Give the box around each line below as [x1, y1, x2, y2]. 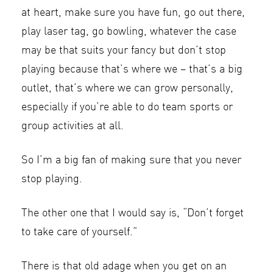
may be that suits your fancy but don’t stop [21, 45, 226, 56]
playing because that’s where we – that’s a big [21, 64, 243, 75]
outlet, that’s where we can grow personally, [21, 83, 233, 94]
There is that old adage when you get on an [21, 261, 227, 272]
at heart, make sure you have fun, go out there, [21, 7, 245, 18]
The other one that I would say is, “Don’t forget [21, 208, 244, 219]
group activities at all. [21, 121, 124, 132]
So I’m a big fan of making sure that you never [21, 155, 241, 166]
